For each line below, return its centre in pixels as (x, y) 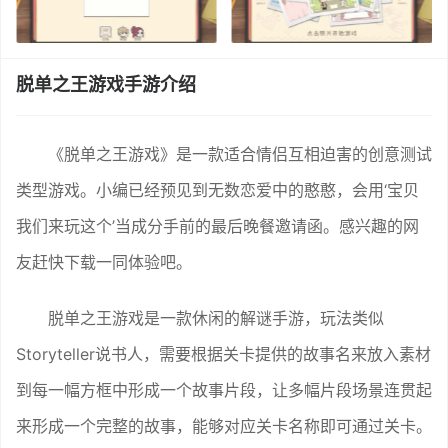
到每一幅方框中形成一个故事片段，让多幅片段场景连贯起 (224, 389)
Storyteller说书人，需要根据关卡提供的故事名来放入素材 (223, 353)
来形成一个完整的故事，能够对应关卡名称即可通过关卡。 (224, 425)
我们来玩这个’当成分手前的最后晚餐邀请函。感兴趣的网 (217, 225)
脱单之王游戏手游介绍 (106, 84)
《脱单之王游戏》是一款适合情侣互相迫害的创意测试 (240, 153)
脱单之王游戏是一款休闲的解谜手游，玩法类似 (216, 317)
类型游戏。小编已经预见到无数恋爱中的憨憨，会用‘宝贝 (217, 189)
